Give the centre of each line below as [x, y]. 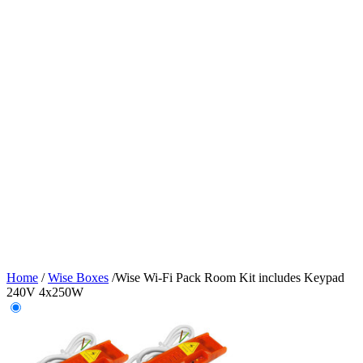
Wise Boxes [78, 278]
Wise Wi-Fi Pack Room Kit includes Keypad [230, 278]
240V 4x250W [45, 292]
